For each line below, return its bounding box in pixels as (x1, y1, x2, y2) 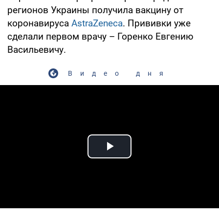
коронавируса (7, 17, 71, 29)
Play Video (109, 149, 180, 166)
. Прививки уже (123, 17, 191, 29)
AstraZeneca (71, 17, 123, 29)
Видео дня (67, 69, 171, 77)
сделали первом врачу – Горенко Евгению (7, 30, 194, 42)
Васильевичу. (7, 44, 66, 55)
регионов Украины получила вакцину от (7, 4, 183, 16)
